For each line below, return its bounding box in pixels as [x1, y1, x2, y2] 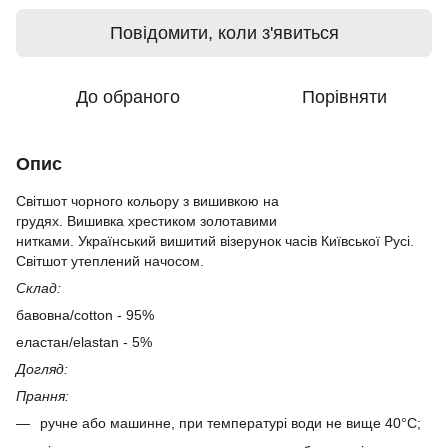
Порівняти [301, 87, 387, 107]
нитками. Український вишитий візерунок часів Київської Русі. [16, 233, 414, 249]
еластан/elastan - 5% [16, 334, 152, 350]
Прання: [16, 388, 69, 404]
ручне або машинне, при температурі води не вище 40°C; [40, 415, 421, 431]
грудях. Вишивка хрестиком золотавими [16, 213, 277, 229]
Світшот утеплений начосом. [16, 253, 204, 269]
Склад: [16, 280, 61, 296]
